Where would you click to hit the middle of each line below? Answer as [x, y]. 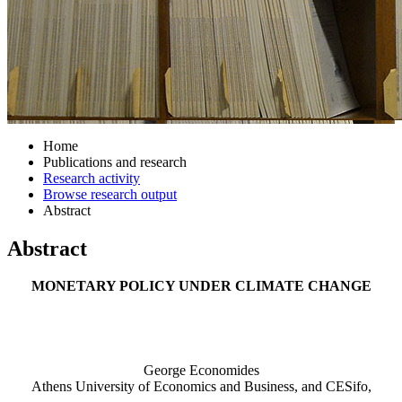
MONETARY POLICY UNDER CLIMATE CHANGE [201, 286]
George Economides [201, 371]
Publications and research [115, 162]
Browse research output [110, 194]
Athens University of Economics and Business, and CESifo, [201, 387]
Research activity [92, 178]
